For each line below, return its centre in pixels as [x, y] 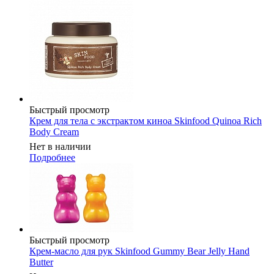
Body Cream [54, 132]
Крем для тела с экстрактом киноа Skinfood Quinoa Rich [146, 121]
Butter [41, 262]
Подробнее [52, 158]
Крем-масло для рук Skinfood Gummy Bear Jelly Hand [139, 251]
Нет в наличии [60, 147]
